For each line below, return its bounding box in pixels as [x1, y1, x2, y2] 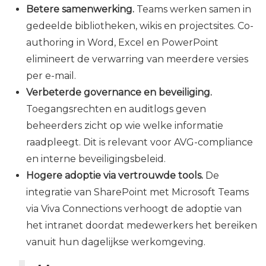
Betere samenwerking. [26, 4, 134, 15]
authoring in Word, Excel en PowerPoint [26, 37, 218, 49]
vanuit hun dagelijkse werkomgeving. [26, 236, 205, 248]
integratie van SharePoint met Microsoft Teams [26, 186, 249, 198]
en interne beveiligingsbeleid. [26, 153, 166, 165]
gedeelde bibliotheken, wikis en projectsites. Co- [26, 20, 254, 32]
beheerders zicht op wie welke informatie [26, 120, 223, 132]
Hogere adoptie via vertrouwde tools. [26, 170, 203, 182]
